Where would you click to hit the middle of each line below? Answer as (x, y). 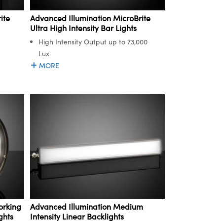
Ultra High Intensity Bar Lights (83, 28)
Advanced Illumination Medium (87, 207)
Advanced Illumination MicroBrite (90, 18)
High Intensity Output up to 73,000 (93, 42)
